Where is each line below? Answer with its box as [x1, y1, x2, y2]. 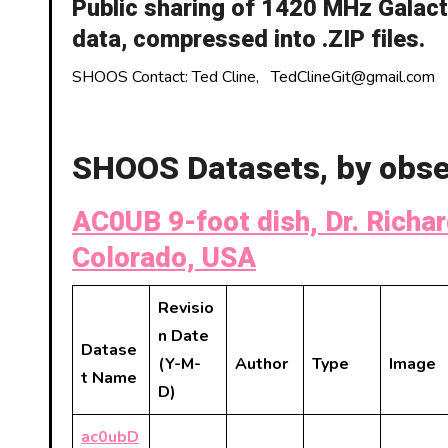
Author [235, 353, 288, 375]
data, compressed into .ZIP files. [72, 22, 425, 57]
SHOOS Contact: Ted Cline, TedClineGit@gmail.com [72, 66, 435, 88]
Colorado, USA [72, 238, 256, 279]
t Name [81, 367, 137, 389]
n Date [158, 325, 209, 347]
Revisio [158, 297, 214, 319]
